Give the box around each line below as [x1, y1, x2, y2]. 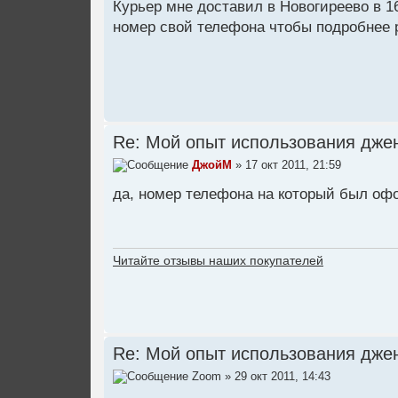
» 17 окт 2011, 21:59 [232, 158, 341, 172]
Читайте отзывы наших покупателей [113, 253, 323, 268]
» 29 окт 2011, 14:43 [221, 370, 330, 384]
